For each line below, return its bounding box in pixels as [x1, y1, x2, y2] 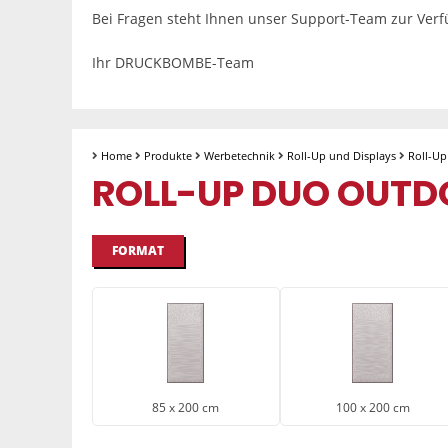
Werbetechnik [204, 147, 275, 163]
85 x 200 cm [152, 398, 220, 416]
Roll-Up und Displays [287, 147, 396, 163]
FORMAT [112, 241, 164, 259]
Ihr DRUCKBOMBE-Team [92, 52, 254, 72]
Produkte [144, 147, 192, 163]
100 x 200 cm [336, 398, 411, 416]
